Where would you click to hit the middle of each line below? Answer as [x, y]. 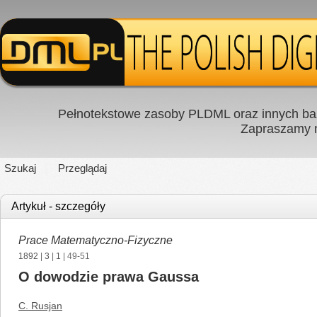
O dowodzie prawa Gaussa [109, 277]
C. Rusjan [40, 306]
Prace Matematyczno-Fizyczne [96, 240]
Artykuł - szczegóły [58, 206]
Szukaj [20, 168]
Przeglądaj [82, 168]
